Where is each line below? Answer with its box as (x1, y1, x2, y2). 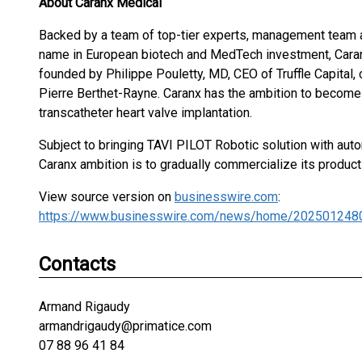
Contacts (39, 253, 116, 276)
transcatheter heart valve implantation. (39, 105, 252, 120)
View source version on (39, 189, 175, 204)
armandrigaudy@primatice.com (39, 318, 212, 334)
